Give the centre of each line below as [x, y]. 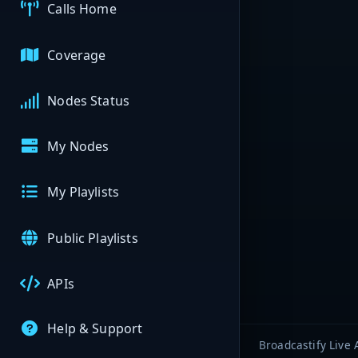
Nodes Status [89, 100]
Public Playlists [93, 238]
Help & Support [95, 329]
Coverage [77, 55]
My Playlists [84, 192]
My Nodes [78, 147]
